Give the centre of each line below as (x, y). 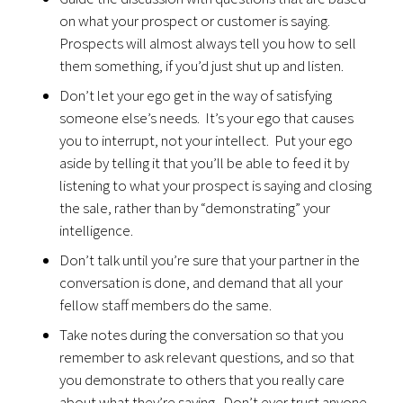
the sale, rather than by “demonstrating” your (195, 208)
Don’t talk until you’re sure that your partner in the (210, 260)
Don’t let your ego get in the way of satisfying (196, 95)
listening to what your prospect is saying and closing (216, 185)
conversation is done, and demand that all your (201, 282)
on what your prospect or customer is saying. (197, 21)
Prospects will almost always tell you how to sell (208, 43)
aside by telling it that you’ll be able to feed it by (205, 163)
